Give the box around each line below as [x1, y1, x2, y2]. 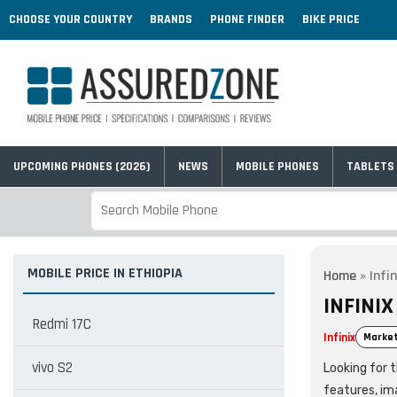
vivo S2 [32, 358, 73, 378]
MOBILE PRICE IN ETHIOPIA [27, 264, 183, 283]
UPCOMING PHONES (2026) [13, 159, 151, 175]
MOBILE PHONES [236, 159, 319, 175]
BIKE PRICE [302, 12, 360, 27]
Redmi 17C [32, 315, 91, 334]
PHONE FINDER [210, 12, 284, 27]
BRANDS [150, 12, 192, 27]
